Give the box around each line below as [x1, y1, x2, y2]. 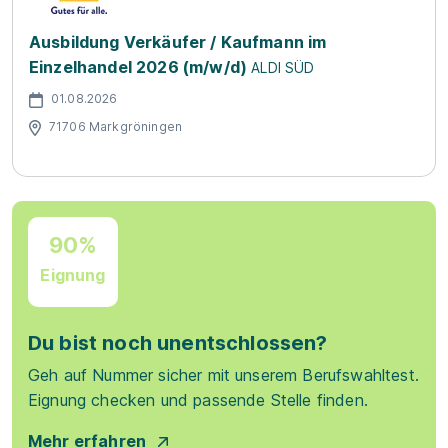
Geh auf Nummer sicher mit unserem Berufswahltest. [28, 365, 419, 385]
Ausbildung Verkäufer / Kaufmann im [29, 32, 327, 52]
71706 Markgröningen [49, 118, 183, 134]
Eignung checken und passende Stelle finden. [28, 390, 368, 410]
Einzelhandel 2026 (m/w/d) [29, 57, 248, 77]
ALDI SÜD [251, 59, 315, 76]
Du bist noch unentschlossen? [28, 331, 328, 355]
